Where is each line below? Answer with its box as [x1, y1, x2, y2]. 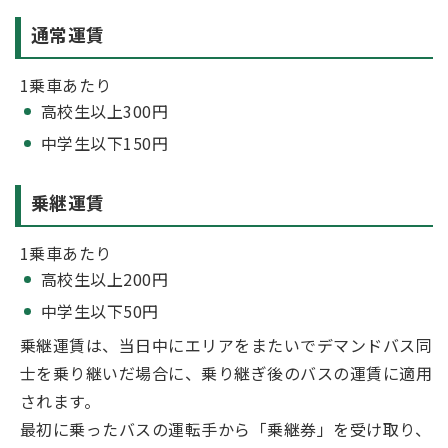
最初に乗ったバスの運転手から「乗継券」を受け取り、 [20, 417, 432, 442]
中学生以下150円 [41, 131, 169, 156]
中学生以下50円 [41, 299, 159, 324]
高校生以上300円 [41, 99, 169, 124]
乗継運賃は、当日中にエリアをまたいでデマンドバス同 [20, 333, 432, 358]
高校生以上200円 [41, 267, 169, 292]
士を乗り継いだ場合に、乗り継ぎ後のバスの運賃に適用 [20, 361, 433, 386]
